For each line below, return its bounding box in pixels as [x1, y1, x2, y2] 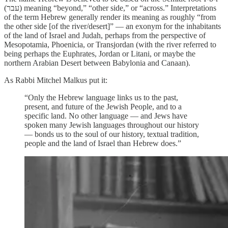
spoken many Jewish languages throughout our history [24, 121, 199, 130]
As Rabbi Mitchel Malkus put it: [4, 76, 107, 85]
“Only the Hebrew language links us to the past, [24, 93, 178, 102]
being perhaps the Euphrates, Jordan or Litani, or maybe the [4, 49, 195, 59]
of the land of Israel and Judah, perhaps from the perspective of [4, 31, 206, 40]
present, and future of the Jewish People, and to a [24, 102, 182, 111]
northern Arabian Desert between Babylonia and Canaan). [4, 59, 190, 68]
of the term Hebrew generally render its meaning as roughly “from [4, 13, 216, 22]
